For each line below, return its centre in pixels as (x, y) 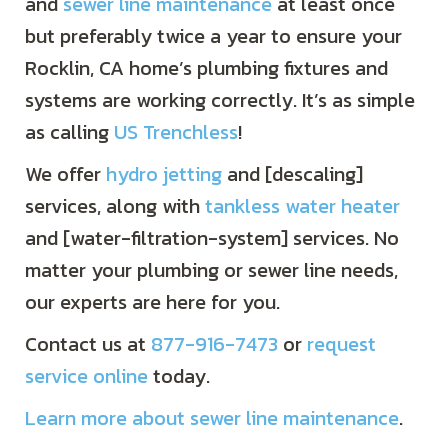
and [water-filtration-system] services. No (212, 238)
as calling (69, 132)
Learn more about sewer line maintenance (212, 418)
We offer (65, 174)
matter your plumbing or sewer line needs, (211, 270)
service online (86, 376)
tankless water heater (302, 206)
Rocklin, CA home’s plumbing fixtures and (206, 68)
